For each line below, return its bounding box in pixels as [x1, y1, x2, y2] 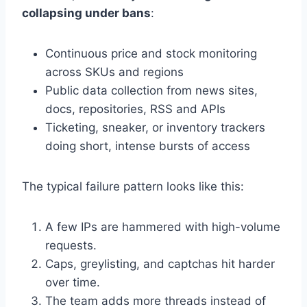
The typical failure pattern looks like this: [22, 180, 244, 193]
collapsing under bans [22, 6, 151, 20]
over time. [45, 275, 100, 289]
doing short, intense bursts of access [45, 139, 250, 153]
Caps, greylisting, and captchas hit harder [45, 257, 275, 271]
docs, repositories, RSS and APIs [45, 102, 225, 116]
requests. [45, 238, 97, 252]
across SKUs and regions [45, 65, 184, 79]
